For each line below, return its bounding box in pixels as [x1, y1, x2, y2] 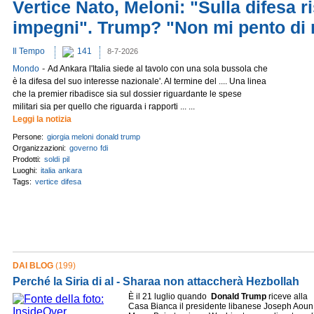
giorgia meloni [47, 132, 93, 141]
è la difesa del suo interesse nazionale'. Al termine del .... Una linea [13, 76, 266, 86]
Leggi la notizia [13, 114, 71, 124]
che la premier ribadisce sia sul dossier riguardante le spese [13, 89, 242, 99]
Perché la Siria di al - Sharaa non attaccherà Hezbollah [13, 275, 299, 287]
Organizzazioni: [13, 144, 68, 152]
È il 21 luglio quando [128, 292, 211, 301]
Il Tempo [13, 46, 45, 56]
